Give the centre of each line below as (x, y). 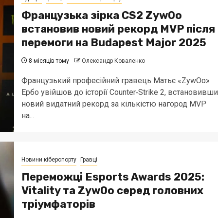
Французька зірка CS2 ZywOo (101, 15)
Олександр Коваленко (113, 61)
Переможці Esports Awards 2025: (113, 177)
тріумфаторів (58, 204)
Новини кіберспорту (49, 159)
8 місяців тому (48, 61)
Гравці (89, 159)
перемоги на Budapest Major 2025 (114, 42)
